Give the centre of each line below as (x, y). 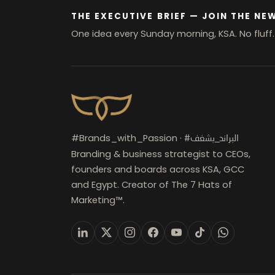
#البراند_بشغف (215, 138)
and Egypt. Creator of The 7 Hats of (152, 184)
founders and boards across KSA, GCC (158, 169)
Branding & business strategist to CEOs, (161, 154)
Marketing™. (98, 200)
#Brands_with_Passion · (128, 138)
